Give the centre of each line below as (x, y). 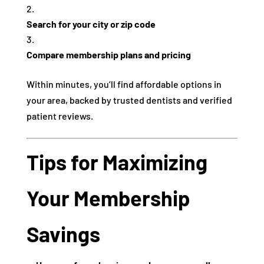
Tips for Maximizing (117, 162)
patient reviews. (60, 116)
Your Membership (108, 198)
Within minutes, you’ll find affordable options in (124, 84)
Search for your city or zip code (91, 24)
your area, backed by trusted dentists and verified (129, 100)
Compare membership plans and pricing (108, 55)
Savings (63, 234)
